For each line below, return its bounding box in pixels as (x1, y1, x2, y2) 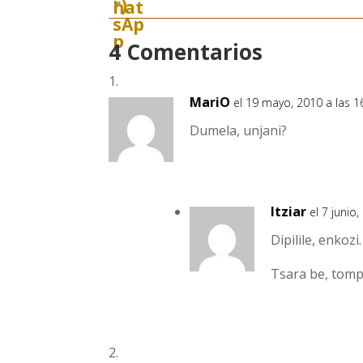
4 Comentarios (109, 36, 263, 66)
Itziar (271, 202, 307, 220)
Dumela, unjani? (190, 121, 288, 139)
